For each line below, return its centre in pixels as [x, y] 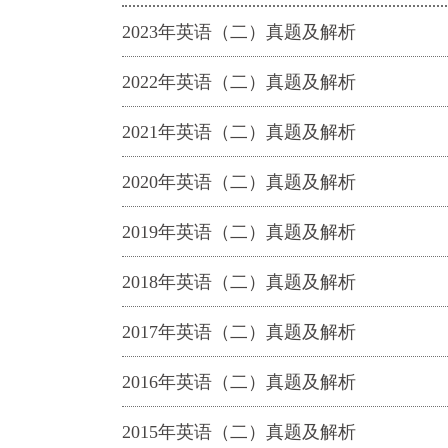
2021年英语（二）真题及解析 [239, 132]
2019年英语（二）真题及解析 [239, 232]
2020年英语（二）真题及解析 [239, 182]
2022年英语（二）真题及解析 [239, 82]
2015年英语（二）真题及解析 [239, 432]
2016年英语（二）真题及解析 [239, 382]
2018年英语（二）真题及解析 [239, 282]
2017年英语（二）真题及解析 [239, 332]
